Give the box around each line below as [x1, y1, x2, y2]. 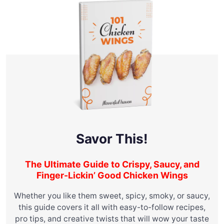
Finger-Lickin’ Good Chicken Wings [36, 169, 188, 180]
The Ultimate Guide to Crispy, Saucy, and [24, 158, 199, 169]
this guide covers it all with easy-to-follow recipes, [18, 202, 205, 212]
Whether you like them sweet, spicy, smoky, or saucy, [14, 190, 210, 200]
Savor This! [76, 130, 148, 146]
